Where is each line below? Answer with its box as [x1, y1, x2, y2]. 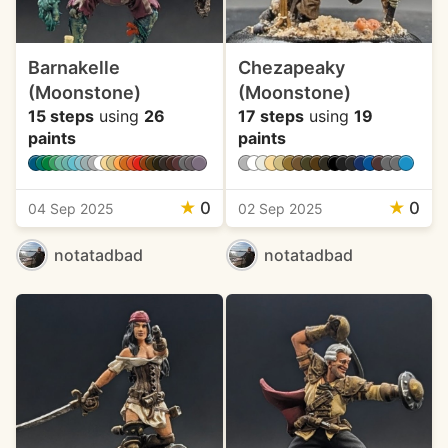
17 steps [237, 106, 304, 126]
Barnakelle [28, 57, 120, 78]
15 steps [28, 106, 94, 126]
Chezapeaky [237, 57, 345, 78]
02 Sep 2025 [237, 200, 323, 217]
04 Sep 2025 [28, 200, 114, 217]
